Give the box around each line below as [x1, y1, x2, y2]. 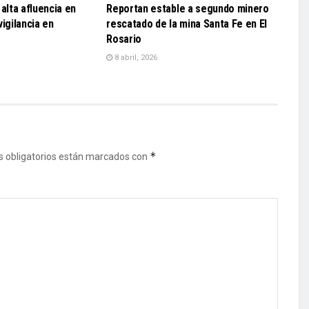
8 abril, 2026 [112, 53, 158, 63]
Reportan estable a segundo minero [106, 2, 269, 16]
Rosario [106, 32, 142, 46]
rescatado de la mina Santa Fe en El [106, 17, 268, 31]
